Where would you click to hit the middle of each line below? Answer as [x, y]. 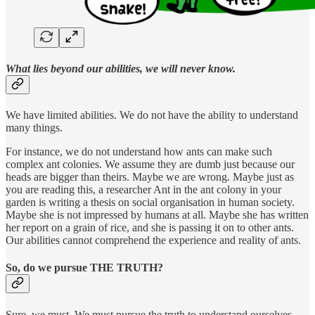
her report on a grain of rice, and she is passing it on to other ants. [150, 228]
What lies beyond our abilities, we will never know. [121, 68]
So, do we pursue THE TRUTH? [84, 268]
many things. [34, 128]
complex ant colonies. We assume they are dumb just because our [150, 165]
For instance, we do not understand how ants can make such [139, 152]
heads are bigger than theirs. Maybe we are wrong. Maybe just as [150, 177]
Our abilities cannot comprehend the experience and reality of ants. [153, 240]
